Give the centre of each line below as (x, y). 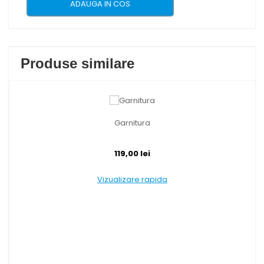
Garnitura (132, 123)
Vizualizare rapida (132, 180)
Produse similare (77, 63)
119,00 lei (132, 154)
